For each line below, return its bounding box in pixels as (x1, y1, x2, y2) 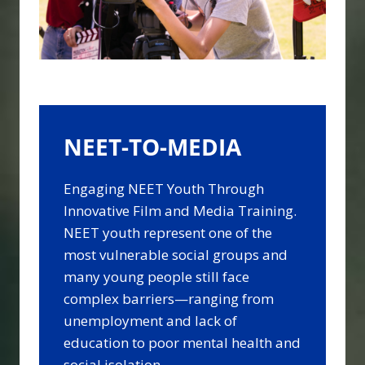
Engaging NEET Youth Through (64, 179, 264, 199)
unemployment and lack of (64, 311, 237, 331)
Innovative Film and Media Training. (64, 201, 297, 221)
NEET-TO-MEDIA (64, 131, 241, 163)
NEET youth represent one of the (64, 223, 272, 243)
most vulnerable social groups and (64, 245, 288, 265)
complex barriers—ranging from (64, 289, 274, 309)
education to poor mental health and (64, 333, 301, 353)
